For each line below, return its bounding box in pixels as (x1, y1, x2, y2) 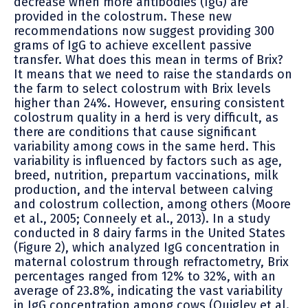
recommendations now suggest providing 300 (14, 23, 274, 39)
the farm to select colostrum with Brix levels (14, 81, 271, 97)
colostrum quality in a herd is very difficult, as (14, 110, 278, 126)
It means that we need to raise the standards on (14, 67, 292, 82)
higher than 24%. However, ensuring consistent (14, 96, 285, 111)
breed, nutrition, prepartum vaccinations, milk (14, 168, 278, 184)
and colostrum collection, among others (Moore (14, 197, 291, 212)
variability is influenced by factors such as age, (14, 153, 282, 169)
